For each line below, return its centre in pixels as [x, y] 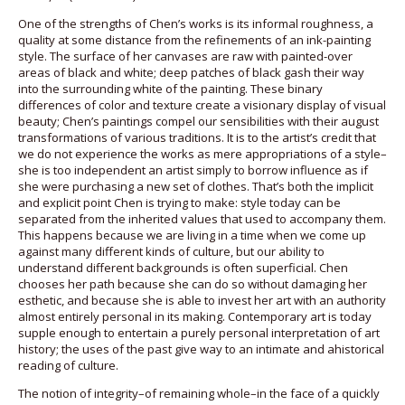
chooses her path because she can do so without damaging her [193, 283]
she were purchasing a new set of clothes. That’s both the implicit [196, 186]
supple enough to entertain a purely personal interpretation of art [199, 332]
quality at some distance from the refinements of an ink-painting [194, 39]
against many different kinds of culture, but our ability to [171, 251]
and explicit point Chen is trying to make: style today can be [179, 202]
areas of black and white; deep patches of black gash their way [191, 72]
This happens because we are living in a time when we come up [192, 235]
